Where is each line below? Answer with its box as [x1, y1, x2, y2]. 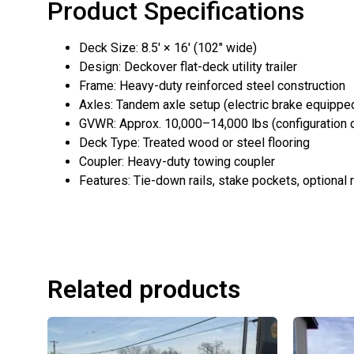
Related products [47, 273, 240, 304]
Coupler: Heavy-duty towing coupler [79, 153, 275, 169]
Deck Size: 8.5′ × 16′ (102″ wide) [79, 40, 257, 55]
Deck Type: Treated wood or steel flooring [79, 134, 310, 150]
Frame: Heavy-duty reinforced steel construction [79, 77, 345, 93]
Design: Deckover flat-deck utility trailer [79, 58, 297, 74]
